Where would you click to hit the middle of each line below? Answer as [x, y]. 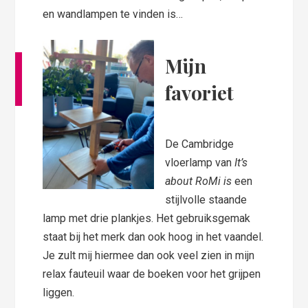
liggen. [59, 292]
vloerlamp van [200, 162]
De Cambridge [200, 144]
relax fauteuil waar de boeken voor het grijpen [152, 274]
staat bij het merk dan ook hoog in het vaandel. [153, 236]
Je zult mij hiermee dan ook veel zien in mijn [149, 255]
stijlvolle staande [206, 199]
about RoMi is [200, 181]
